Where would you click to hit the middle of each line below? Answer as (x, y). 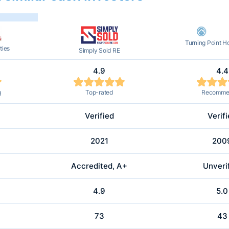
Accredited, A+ (99, 166)
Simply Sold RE (99, 50)
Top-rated (99, 93)
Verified (99, 116)
